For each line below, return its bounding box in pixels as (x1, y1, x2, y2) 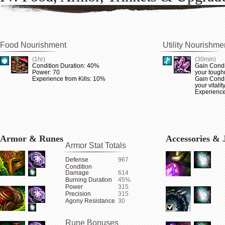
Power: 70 (32, 69, 60, 76)
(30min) (195, 56, 216, 63)
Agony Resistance (65, 197, 115, 204)
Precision (65, 190, 91, 197)
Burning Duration (65, 176, 112, 183)
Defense (65, 156, 88, 163)
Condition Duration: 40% (32, 62, 99, 69)
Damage (65, 169, 89, 176)
